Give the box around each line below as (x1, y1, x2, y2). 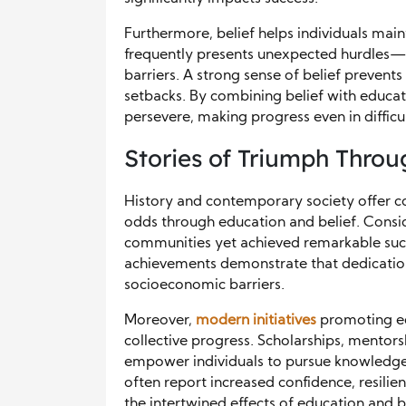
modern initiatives (196, 313, 316, 328)
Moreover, (124, 313, 196, 328)
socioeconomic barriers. (124, 277, 285, 293)
